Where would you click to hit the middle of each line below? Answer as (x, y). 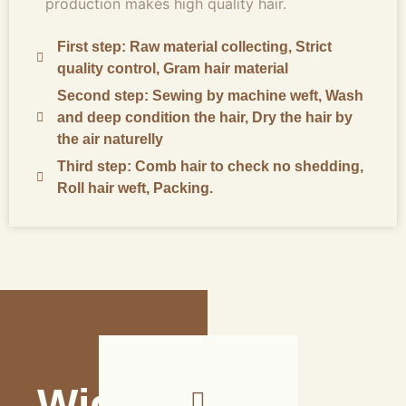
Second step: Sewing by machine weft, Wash (210, 96)
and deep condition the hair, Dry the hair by (204, 118)
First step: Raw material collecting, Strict (194, 47)
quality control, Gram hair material (172, 69)
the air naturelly (110, 140)
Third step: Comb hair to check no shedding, (210, 167)
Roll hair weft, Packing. (135, 188)
